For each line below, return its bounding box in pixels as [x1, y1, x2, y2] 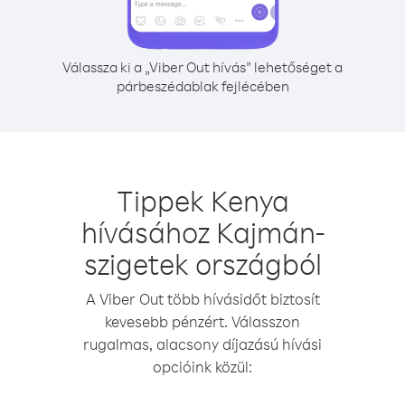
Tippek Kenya [116, 182, 289, 219]
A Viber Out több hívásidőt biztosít [85, 289, 320, 308]
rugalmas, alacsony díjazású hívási [83, 334, 322, 353]
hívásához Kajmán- [80, 213, 325, 250]
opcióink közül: [153, 357, 252, 376]
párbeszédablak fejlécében [116, 77, 289, 95]
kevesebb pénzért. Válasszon [105, 312, 300, 331]
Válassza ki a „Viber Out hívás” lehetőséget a [62, 58, 343, 76]
